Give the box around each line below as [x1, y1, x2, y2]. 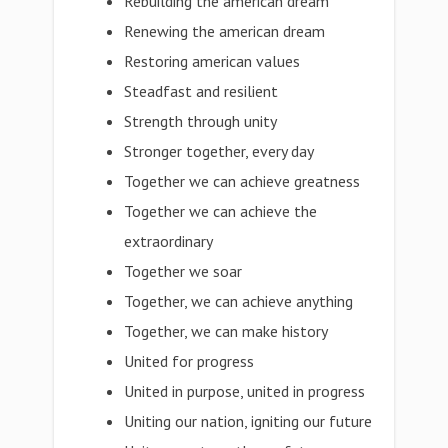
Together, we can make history [124, 321, 329, 341]
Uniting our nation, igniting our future [124, 411, 373, 431]
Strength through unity [124, 111, 278, 131]
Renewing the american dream [124, 21, 326, 41]
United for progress [124, 351, 255, 371]
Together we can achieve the [124, 201, 318, 221]
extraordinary [124, 231, 214, 251]
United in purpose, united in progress [124, 381, 366, 401]
